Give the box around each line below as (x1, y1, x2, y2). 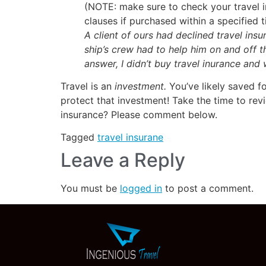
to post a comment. (162, 182, 254, 195)
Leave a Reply (61, 148, 185, 172)
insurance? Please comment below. (61, 109, 217, 121)
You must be (61, 182, 120, 195)
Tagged (61, 131, 97, 144)
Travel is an (61, 80, 115, 93)
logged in (120, 182, 162, 195)
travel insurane (97, 131, 163, 144)
